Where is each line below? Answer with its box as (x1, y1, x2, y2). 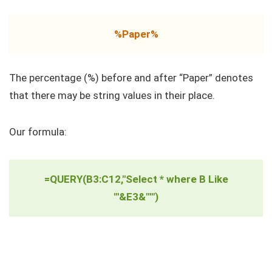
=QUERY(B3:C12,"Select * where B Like (44, 172, 228, 185)
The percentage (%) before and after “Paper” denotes (9, 71, 253, 84)
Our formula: (9, 125, 67, 138)
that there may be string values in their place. (9, 89, 215, 101)
